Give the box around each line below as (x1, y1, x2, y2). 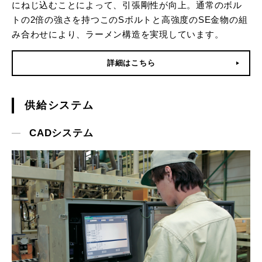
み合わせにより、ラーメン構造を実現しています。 (12, 29, 224, 40)
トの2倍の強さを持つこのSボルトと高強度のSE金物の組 (12, 15, 248, 25)
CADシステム (29, 127, 94, 139)
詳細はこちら (106, 58, 156, 68)
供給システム (25, 99, 94, 112)
